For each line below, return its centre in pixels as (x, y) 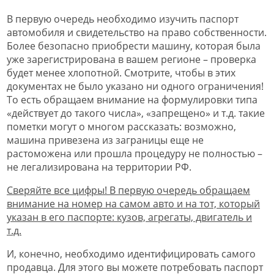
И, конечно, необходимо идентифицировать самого (131, 254)
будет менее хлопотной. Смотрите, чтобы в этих (121, 73)
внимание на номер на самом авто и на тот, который (133, 204)
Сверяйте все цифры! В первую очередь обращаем (128, 191)
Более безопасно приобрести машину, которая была (134, 46)
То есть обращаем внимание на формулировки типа (132, 100)
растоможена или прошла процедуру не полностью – (135, 154)
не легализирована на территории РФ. (99, 167)
